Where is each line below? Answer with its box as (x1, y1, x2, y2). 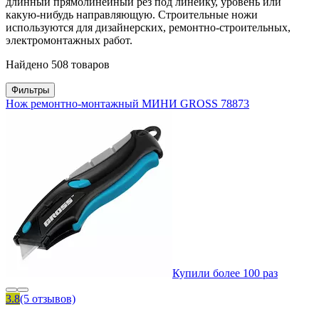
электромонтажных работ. (6, 34, 132, 47)
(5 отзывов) (20, 293, 75, 305)
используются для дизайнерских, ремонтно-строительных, (6, 21, 291, 34)
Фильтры (11, 85, 49, 96)
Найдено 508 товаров (6, 58, 110, 71)
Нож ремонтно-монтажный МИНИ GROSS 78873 (6, 98, 249, 110)
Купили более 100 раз (172, 267, 278, 280)
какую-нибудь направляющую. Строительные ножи (6, 9, 258, 21)
